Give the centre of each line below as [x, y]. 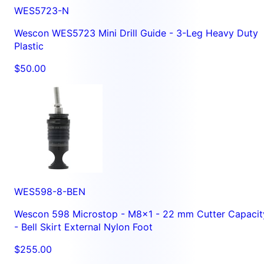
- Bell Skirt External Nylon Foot [83, 227]
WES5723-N [42, 10]
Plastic [29, 46]
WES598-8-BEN [50, 191]
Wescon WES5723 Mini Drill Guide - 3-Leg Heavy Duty [136, 33]
